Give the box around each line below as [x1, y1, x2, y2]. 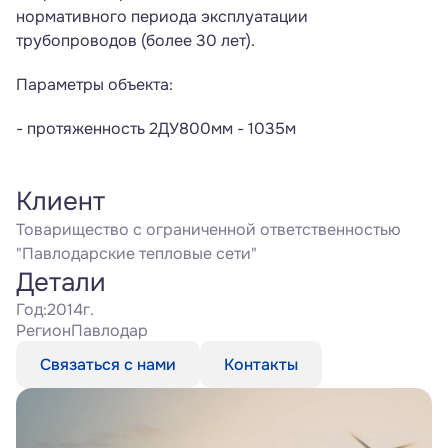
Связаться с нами [40, 354, 176, 375]
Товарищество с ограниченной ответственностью [16, 219, 401, 240]
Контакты [224, 354, 298, 375]
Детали [16, 266, 106, 299]
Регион [16, 320, 71, 341]
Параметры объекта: [16, 74, 173, 95]
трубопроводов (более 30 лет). [16, 30, 255, 51]
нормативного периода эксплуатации [16, 6, 308, 27]
